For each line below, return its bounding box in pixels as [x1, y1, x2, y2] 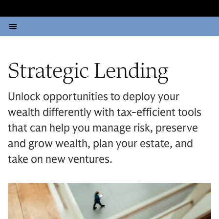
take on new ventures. [8, 153, 112, 166]
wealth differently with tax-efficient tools [8, 106, 201, 119]
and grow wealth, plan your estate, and [8, 137, 193, 150]
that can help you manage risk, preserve [8, 121, 198, 134]
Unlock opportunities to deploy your [8, 90, 179, 103]
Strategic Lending [8, 56, 169, 85]
